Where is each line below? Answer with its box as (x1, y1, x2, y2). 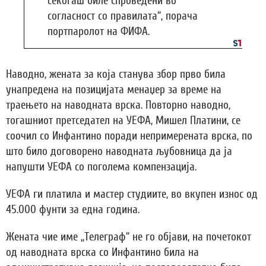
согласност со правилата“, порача (47, 9, 198, 23)
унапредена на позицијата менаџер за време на (6, 83, 221, 97)
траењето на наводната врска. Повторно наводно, (6, 99, 230, 112)
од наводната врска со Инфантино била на (6, 246, 199, 259)
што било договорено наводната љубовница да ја (6, 145, 232, 159)
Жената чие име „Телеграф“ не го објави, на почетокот (6, 230, 251, 244)
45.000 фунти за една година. (6, 203, 140, 217)
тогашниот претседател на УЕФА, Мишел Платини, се (6, 114, 240, 128)
